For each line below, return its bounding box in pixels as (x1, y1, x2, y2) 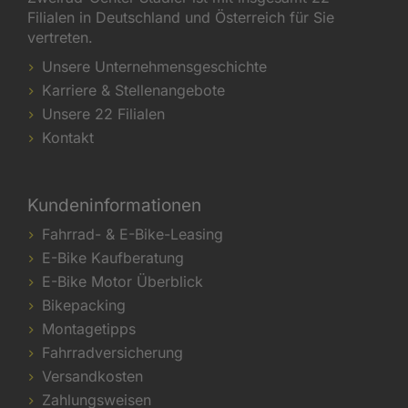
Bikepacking (42, 296, 126, 314)
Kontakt (42, 128, 94, 147)
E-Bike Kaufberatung (42, 249, 184, 267)
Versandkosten (42, 367, 143, 385)
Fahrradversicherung (42, 343, 183, 362)
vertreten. (27, 28, 93, 46)
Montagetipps (42, 320, 136, 338)
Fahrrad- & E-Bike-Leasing (42, 225, 223, 243)
